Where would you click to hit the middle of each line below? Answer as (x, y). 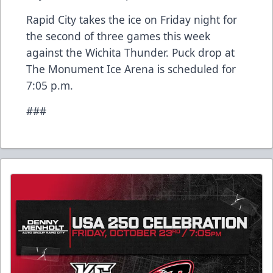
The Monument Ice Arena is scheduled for (131, 69)
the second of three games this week (118, 36)
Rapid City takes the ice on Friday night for (132, 20)
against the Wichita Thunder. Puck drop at (130, 53)
